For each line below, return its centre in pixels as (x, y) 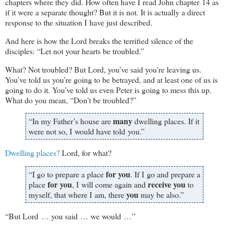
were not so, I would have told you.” (87, 131)
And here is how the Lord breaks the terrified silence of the (99, 40)
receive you (167, 185)
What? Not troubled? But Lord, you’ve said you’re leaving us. (103, 69)
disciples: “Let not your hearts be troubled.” (75, 51)
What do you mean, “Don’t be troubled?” (71, 100)
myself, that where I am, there (77, 195)
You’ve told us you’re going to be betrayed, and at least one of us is (111, 79)
